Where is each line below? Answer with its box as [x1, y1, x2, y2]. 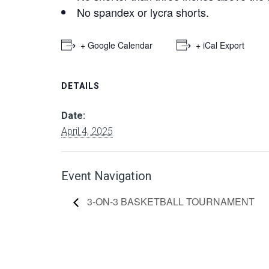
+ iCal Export [196, 39, 244, 51]
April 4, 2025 [61, 125, 113, 137]
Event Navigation [61, 169, 151, 183]
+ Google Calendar [80, 39, 153, 51]
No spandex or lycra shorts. [77, 4, 209, 20]
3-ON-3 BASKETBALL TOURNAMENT [85, 194, 255, 208]
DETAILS [61, 81, 100, 91]
